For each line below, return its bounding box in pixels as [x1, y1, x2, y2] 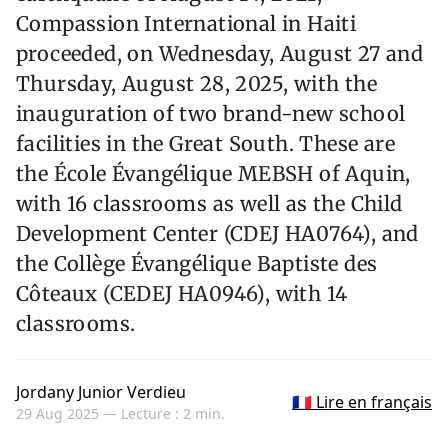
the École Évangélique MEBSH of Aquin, [16, 161, 411, 187]
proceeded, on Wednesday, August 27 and [16, 41, 424, 67]
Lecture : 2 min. [121, 404, 225, 424]
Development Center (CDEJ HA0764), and [16, 221, 419, 247]
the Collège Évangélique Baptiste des [16, 251, 378, 277]
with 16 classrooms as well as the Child [16, 191, 403, 217]
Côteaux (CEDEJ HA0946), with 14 [16, 281, 348, 307]
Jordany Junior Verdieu [16, 381, 186, 404]
